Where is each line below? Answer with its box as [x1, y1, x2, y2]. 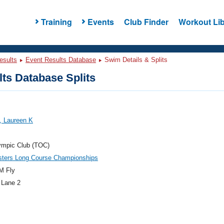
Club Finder [123, 15, 168, 27]
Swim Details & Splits [102, 56, 167, 63]
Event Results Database [25, 56, 96, 63]
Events [87, 15, 114, 27]
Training [40, 15, 72, 27]
